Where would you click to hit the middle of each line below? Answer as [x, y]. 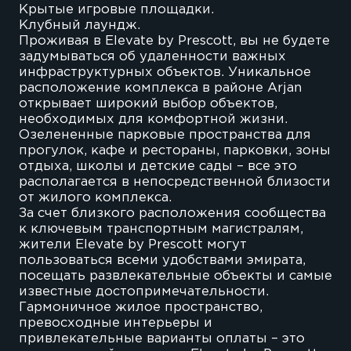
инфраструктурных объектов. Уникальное [165, 72]
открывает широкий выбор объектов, [148, 103]
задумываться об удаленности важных [152, 56]
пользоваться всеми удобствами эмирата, [162, 260]
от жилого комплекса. [95, 197]
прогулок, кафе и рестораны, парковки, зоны [174, 150]
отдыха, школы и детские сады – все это [157, 166]
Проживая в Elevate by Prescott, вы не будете [174, 41]
